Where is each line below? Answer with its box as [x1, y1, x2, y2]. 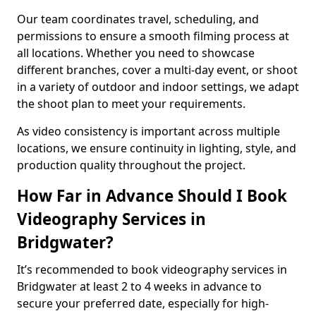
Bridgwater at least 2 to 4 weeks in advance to [17, 279, 262, 294]
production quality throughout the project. [17, 157, 245, 173]
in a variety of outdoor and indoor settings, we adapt [17, 79, 299, 95]
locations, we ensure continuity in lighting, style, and [17, 140, 296, 156]
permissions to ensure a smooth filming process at [17, 28, 289, 44]
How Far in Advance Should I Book [17, 185, 287, 207]
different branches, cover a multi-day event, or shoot [17, 62, 298, 78]
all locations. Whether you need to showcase [17, 45, 255, 61]
